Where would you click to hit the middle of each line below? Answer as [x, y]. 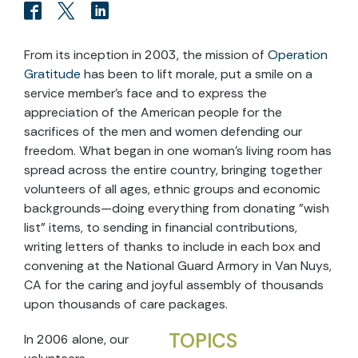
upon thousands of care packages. [126, 304]
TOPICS [203, 341]
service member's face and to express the [145, 93]
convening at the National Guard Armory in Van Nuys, [178, 266]
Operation [298, 55]
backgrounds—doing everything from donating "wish [177, 208]
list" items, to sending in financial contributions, [161, 227]
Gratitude [54, 74]
